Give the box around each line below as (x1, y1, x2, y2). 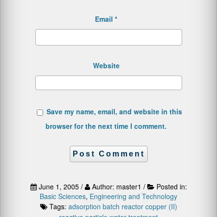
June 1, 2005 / (36, 182, 85, 191)
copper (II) (145, 201, 177, 211)
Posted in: (156, 182, 187, 191)
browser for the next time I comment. (46, 121, 167, 131)
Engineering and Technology (90, 191, 177, 201)
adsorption (68, 201, 101, 211)
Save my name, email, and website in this (46, 107, 182, 117)
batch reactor (102, 201, 143, 211)
